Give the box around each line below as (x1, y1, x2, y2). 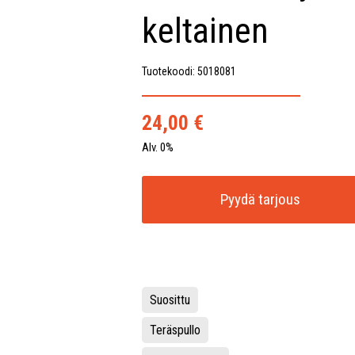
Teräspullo (149, 323, 200, 338)
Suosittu (149, 292, 190, 307)
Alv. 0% (141, 140, 174, 155)
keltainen (141, 10, 269, 52)
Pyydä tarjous (220, 190, 301, 208)
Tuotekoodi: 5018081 (141, 65, 236, 78)
